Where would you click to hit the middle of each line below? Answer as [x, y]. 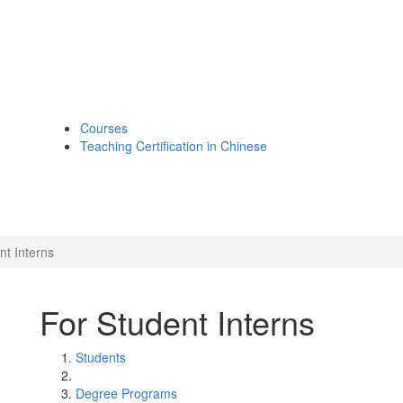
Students [101, 357]
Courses [104, 128]
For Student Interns [177, 322]
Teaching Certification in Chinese [174, 146]
